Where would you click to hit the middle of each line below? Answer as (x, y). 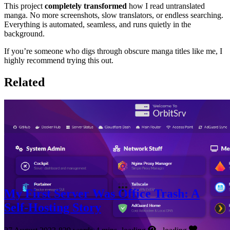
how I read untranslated (166, 6)
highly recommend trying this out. (59, 61)
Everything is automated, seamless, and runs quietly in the (98, 25)
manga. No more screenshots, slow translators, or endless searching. (114, 15)
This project (24, 6)
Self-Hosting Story (53, 207)
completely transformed (86, 6)
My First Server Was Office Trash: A (102, 193)
